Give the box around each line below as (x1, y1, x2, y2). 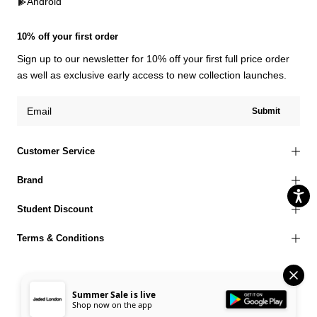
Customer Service (17, 146, 95, 156)
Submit (252, 106, 280, 116)
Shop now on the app (72, 299, 152, 310)
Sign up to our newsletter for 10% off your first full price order (17, 53, 289, 64)
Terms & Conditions (17, 233, 104, 243)
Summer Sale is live (72, 289, 156, 301)
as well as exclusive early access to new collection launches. (17, 69, 287, 81)
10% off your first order (17, 31, 118, 42)
